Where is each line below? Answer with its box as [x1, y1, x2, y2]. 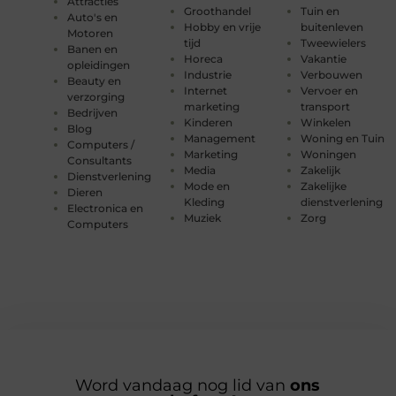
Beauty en [66, 73, 121, 88]
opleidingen [66, 57, 130, 72]
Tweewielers [301, 35, 367, 49]
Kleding [183, 194, 225, 209]
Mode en [183, 179, 230, 193]
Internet [183, 83, 227, 97]
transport [301, 99, 351, 113]
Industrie [183, 67, 232, 81]
